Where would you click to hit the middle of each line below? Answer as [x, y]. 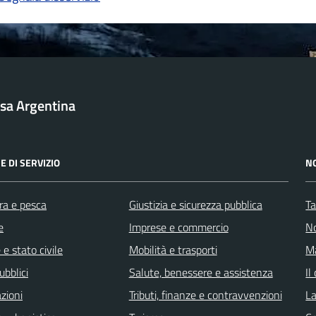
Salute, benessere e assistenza [201, 272]
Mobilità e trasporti [173, 249]
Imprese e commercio [178, 227]
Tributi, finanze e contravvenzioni [205, 294]
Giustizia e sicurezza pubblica [195, 204]
